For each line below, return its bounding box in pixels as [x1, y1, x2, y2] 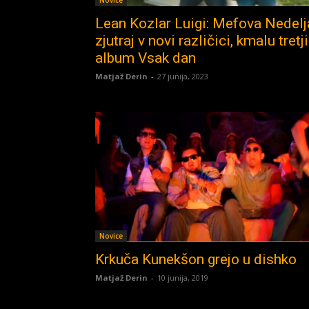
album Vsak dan [95, 50, 196, 67]
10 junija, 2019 [157, 272, 208, 283]
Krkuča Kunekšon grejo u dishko [95, 250, 297, 268]
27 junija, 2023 [157, 71, 208, 82]
